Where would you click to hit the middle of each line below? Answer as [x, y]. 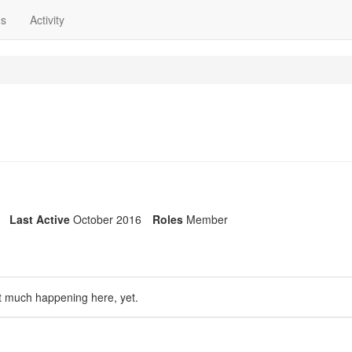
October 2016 [107, 219]
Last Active [40, 219]
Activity [47, 20]
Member [207, 219]
